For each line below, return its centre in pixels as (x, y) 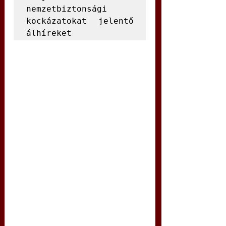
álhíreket (49, 33)
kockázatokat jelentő (80, 21)
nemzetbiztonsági (67, 9)
